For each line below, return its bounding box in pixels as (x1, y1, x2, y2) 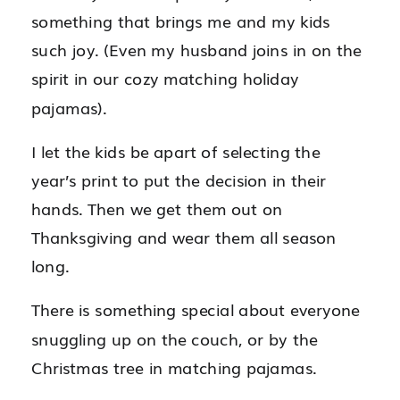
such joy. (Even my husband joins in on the (31, 37, 362, 62)
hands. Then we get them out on (31, 196, 283, 221)
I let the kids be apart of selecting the (31, 138, 321, 163)
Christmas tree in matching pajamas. (31, 354, 317, 379)
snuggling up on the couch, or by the (31, 326, 318, 351)
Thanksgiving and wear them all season (31, 225, 337, 249)
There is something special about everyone (31, 297, 361, 322)
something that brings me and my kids (31, 9, 330, 33)
